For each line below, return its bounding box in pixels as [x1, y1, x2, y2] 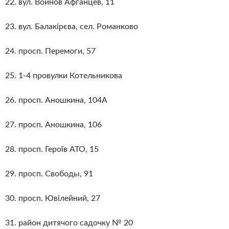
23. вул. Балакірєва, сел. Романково [5, 22, 138, 31]
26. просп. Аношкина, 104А [5, 96, 107, 104]
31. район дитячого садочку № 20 [5, 218, 133, 227]
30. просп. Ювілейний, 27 [5, 194, 100, 202]
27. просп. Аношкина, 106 [5, 120, 102, 129]
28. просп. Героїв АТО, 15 [5, 145, 99, 153]
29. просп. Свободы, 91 [5, 169, 93, 178]
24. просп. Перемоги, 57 [5, 47, 96, 55]
